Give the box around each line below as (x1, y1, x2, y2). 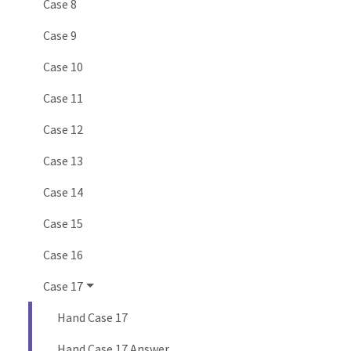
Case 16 (43, 247, 84, 263)
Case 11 (43, 90, 84, 107)
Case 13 (43, 153, 84, 169)
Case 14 (43, 184, 84, 201)
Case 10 (43, 59, 84, 75)
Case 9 (43, 27, 78, 44)
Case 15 (43, 215, 84, 232)
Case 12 (43, 121, 84, 138)
